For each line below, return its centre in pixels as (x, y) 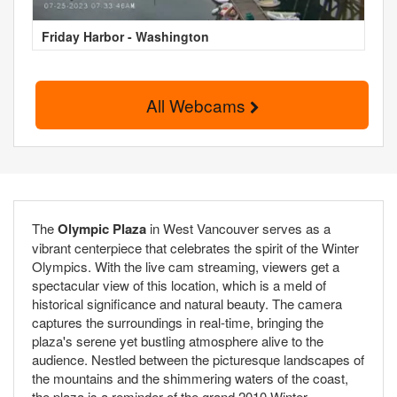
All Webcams (198, 105)
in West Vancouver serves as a (238, 229)
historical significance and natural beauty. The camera (187, 304)
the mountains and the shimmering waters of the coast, (190, 378)
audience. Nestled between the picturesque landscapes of (198, 360)
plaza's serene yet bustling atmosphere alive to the (178, 341)
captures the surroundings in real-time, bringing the (178, 323)
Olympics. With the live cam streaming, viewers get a (186, 267)
